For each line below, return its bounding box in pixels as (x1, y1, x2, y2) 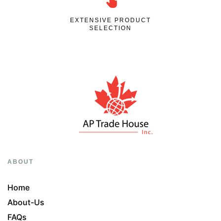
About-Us (7, 197, 44, 208)
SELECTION (89, 25, 132, 32)
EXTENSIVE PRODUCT (70, 17, 151, 24)
